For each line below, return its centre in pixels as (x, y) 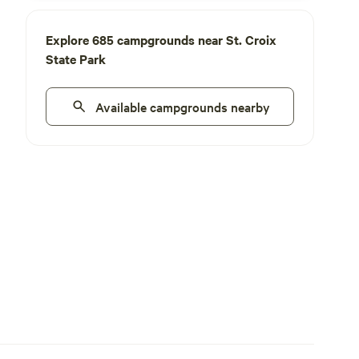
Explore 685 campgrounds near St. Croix (161, 39)
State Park (76, 58)
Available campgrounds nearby (183, 107)
